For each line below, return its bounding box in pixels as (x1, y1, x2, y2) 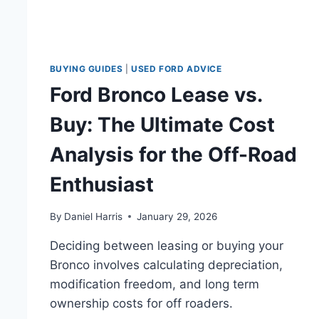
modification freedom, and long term (49, 276, 259, 291)
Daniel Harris (63, 210, 122, 222)
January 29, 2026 (136, 210, 217, 222)
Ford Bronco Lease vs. (49, 83, 262, 107)
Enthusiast (49, 172, 154, 197)
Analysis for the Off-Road (49, 142, 297, 167)
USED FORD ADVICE (131, 63, 222, 75)
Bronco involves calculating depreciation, (49, 257, 283, 272)
